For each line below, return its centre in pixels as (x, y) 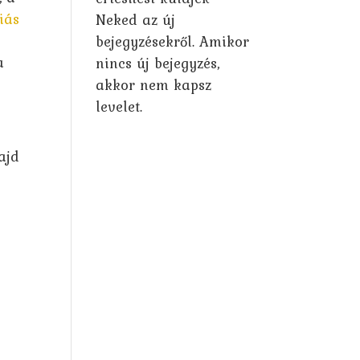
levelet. (119, 106)
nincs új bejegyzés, (158, 63)
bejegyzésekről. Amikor (173, 41)
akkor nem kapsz (154, 84)
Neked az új (136, 19)
